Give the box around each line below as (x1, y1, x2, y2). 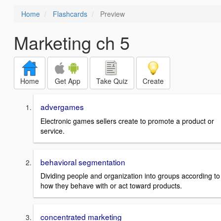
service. (40, 125, 65, 136)
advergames (40, 101, 84, 112)
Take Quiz (96, 76, 128, 86)
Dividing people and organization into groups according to (40, 171, 220, 181)
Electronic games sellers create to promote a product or (40, 115, 214, 126)
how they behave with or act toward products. (40, 181, 182, 191)
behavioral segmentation (40, 156, 125, 167)
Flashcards (53, 9, 87, 19)
